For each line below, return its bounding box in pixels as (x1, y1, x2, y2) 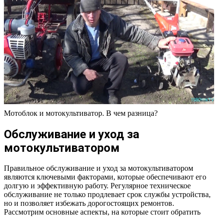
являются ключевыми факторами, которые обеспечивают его (4, 173, 206, 182)
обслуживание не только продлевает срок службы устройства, (4, 190, 211, 199)
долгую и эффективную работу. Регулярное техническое (4, 182, 191, 190)
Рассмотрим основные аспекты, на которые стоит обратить (4, 208, 200, 217)
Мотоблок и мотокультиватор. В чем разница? (4, 109, 158, 117)
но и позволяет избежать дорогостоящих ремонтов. (4, 199, 174, 208)
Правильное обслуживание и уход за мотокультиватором (4, 164, 193, 173)
